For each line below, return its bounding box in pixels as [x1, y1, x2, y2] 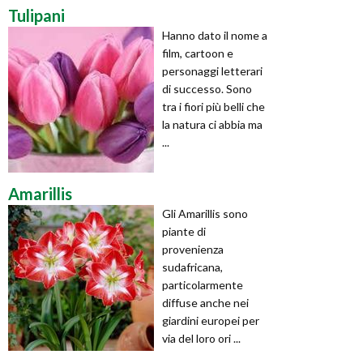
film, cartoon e [162, 45, 233, 60]
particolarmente [162, 277, 243, 292]
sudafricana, [162, 259, 223, 274]
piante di [162, 224, 206, 238]
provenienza [162, 241, 224, 256]
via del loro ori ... [162, 331, 241, 345]
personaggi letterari [162, 63, 263, 78]
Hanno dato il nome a [162, 28, 267, 42]
